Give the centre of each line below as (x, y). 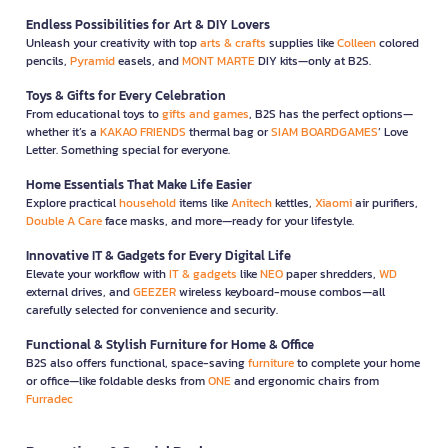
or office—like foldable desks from (117, 380)
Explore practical (72, 202)
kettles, (293, 202)
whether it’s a (63, 131)
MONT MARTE (218, 60)
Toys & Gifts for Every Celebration (126, 95)
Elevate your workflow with (97, 273)
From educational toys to (94, 113)
